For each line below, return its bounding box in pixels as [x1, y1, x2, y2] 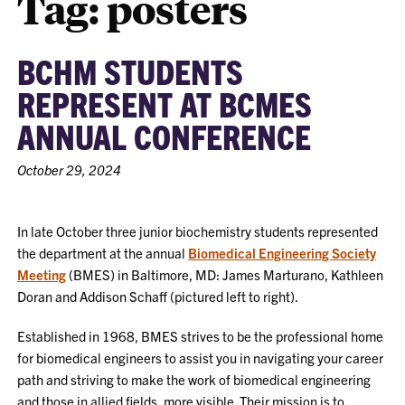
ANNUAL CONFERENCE [17, 115, 312, 156]
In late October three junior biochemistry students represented [17, 222, 379, 240]
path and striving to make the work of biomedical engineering [17, 371, 372, 388]
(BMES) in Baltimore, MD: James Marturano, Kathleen [66, 266, 384, 283]
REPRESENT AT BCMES [17, 82, 313, 124]
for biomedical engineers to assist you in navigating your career [17, 349, 384, 366]
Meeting [17, 266, 67, 283]
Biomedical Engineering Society [188, 244, 377, 261]
